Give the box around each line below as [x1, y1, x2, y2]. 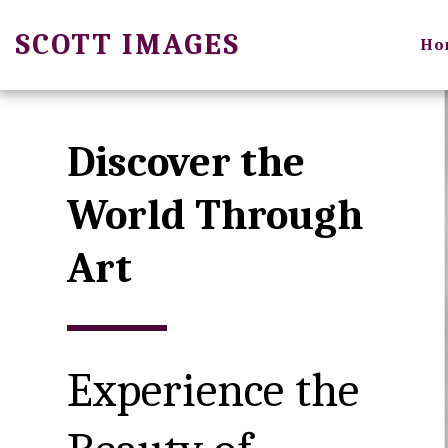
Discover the [66, 136, 305, 187]
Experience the [66, 362, 359, 418]
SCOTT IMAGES [15, 27, 240, 62]
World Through [66, 189, 363, 240]
